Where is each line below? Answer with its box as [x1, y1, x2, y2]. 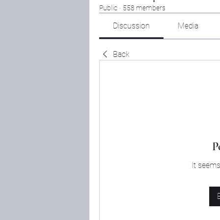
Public [99, 4, 117, 12]
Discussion [113, 21, 150, 30]
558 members [123, 4, 165, 12]
